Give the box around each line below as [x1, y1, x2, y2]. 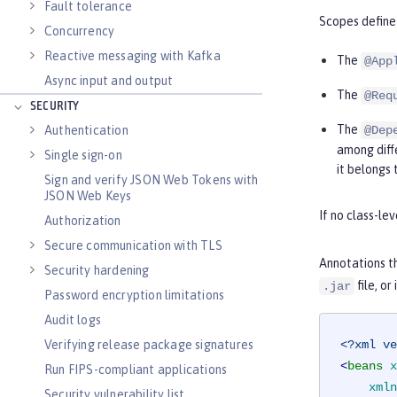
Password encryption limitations [44, 288, 225, 302]
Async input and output [44, 74, 174, 88]
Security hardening [44, 263, 150, 277]
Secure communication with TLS [44, 238, 222, 253]
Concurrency [44, 24, 115, 38]
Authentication [44, 123, 128, 137]
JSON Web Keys [44, 189, 132, 203]
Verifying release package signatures [44, 338, 254, 352]
